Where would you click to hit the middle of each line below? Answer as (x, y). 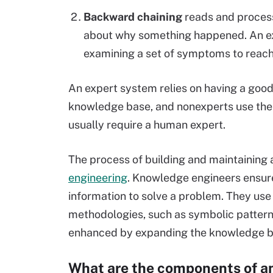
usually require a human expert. (147, 125)
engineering (98, 178)
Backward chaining (133, 17)
